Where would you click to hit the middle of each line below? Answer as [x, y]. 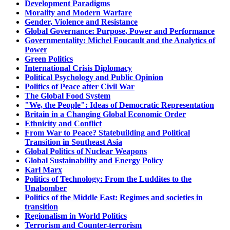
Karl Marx [43, 169]
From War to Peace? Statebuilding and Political [107, 132]
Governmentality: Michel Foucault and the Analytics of [120, 40]
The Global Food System [68, 95]
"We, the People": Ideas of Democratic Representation [119, 105]
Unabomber [46, 188]
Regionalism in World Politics [76, 216]
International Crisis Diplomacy [78, 68]
